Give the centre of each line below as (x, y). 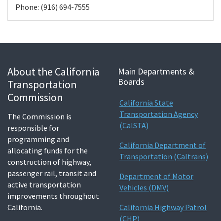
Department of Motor (156, 176)
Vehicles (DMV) (144, 188)
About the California (54, 71)
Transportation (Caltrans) (164, 156)
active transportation (44, 185)
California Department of (163, 145)
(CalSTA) (134, 125)
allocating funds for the (48, 151)
